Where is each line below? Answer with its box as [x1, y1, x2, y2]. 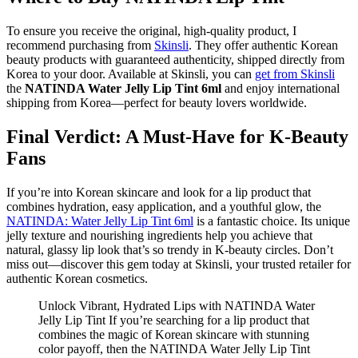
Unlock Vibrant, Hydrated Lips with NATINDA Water [38, 299, 315, 313]
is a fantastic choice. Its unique [193, 214, 350, 229]
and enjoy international [221, 82, 340, 96]
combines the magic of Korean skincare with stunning [38, 328, 309, 342]
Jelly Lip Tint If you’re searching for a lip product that [38, 313, 309, 328]
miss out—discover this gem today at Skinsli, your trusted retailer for [6, 257, 351, 272]
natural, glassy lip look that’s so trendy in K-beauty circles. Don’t [6, 243, 333, 257]
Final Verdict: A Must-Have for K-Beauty [6, 126, 348, 148]
